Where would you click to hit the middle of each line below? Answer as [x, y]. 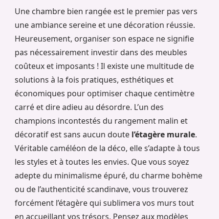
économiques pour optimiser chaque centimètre [105, 94]
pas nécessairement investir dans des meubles [101, 53]
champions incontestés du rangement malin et [101, 121]
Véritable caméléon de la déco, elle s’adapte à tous [107, 148]
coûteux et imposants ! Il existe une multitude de [104, 66]
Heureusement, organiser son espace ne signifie [104, 39]
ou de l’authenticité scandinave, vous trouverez [101, 189]
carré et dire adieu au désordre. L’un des [89, 107]
